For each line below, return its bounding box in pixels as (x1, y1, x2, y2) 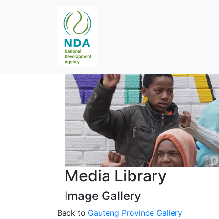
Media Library (65, 166, 167, 185)
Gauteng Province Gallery (88, 208, 182, 218)
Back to (57, 208, 88, 218)
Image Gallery (65, 189, 141, 203)
